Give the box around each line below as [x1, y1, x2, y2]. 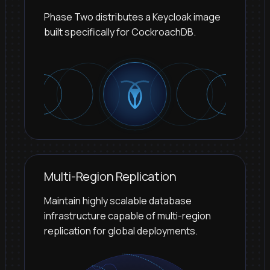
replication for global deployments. [44, 224, 198, 238]
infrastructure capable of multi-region [44, 209, 211, 223]
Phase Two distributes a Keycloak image [44, 10, 221, 24]
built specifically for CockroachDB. [44, 25, 196, 39]
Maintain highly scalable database [44, 194, 192, 208]
